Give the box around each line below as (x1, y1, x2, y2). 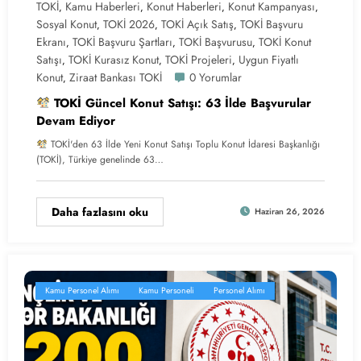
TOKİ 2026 (103, 15, 155, 32)
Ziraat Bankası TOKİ (69, 68, 162, 85)
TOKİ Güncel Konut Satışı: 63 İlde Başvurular (50, 93, 312, 112)
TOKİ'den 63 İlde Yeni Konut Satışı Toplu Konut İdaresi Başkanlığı (47, 136, 320, 151)
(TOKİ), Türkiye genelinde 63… (36, 151, 164, 167)
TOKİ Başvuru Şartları (73, 33, 172, 50)
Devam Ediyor (36, 111, 115, 130)
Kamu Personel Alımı (45, 284, 119, 297)
